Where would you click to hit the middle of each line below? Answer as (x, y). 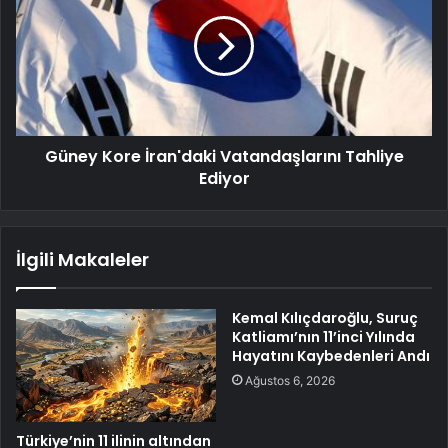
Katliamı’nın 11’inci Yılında (323, 337)
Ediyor (224, 179)
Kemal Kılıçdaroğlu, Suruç (325, 318)
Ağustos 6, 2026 (290, 381)
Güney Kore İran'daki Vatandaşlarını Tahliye (224, 157)
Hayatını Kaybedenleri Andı (331, 356)
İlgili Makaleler (82, 260)
